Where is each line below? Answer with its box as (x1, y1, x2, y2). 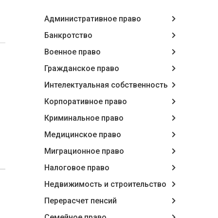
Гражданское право (44, 64, 119, 73)
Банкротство (44, 31, 92, 40)
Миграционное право (44, 146, 124, 156)
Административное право (44, 14, 141, 23)
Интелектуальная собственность (44, 80, 168, 90)
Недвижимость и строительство (44, 180, 166, 189)
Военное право (44, 47, 101, 56)
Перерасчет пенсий (44, 196, 117, 205)
